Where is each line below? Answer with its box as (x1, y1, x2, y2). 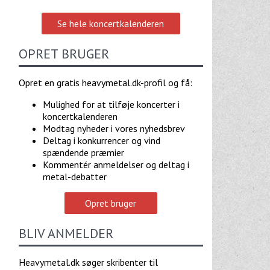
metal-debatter (42, 170, 107, 183)
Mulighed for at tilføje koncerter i (42, 98, 180, 110)
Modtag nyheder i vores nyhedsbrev (42, 122, 185, 134)
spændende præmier (42, 146, 124, 159)
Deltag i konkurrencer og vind (42, 134, 160, 146)
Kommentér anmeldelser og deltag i (42, 158, 189, 171)
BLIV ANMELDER (18, 225, 113, 242)
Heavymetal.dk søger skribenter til (18, 256, 158, 269)
